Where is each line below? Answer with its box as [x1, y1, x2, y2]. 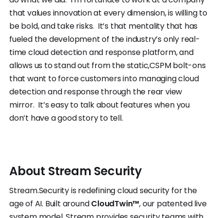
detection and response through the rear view [9, 86, 182, 98]
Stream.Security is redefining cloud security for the [9, 185, 197, 197]
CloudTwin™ [91, 198, 140, 210]
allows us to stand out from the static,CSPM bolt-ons [9, 60, 206, 72]
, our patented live [139, 198, 207, 210]
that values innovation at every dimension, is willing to [9, 7, 207, 19]
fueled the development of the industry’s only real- [9, 34, 200, 45]
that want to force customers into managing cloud [9, 73, 199, 85]
